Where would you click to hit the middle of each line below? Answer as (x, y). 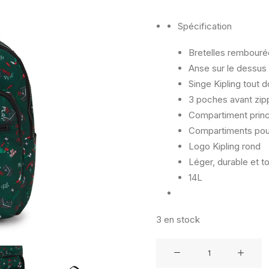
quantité (171, 245)
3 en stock (178, 219)
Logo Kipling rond (225, 146)
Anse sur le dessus (228, 68)
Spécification (205, 26)
